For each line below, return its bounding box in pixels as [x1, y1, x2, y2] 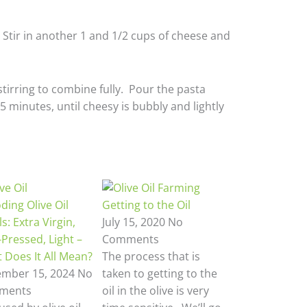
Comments [102, 232, 160, 247]
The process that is [102, 249, 201, 265]
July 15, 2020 [102, 214, 169, 230]
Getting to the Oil [102, 197, 191, 213]
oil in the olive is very [102, 283, 210, 299]
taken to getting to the [102, 266, 218, 282]
